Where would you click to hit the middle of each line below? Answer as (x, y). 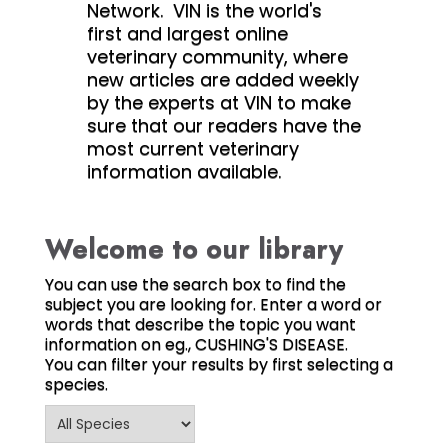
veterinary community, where (217, 56)
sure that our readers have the (223, 125)
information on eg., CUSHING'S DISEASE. (256, 344)
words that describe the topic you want (200, 324)
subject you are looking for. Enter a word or (213, 304)
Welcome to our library (193, 248)
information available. (183, 171)
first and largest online (187, 33)
